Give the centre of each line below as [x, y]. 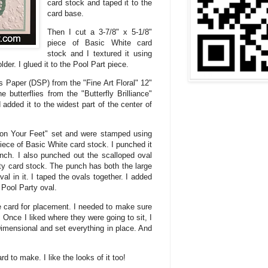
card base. [66, 13]
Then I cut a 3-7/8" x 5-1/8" [100, 32]
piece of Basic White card [100, 43]
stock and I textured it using [100, 54]
